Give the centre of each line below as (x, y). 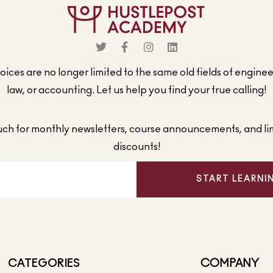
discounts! (136, 146)
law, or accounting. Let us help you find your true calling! (136, 90)
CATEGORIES (44, 264)
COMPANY (229, 264)
